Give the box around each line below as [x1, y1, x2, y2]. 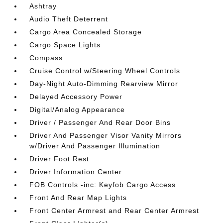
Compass [29, 54, 63, 62]
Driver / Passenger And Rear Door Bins [29, 118, 171, 126]
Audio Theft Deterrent [29, 15, 109, 23]
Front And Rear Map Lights [29, 194, 127, 202]
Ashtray [29, 2, 57, 10]
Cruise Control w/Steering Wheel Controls [29, 67, 181, 75]
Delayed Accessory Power [29, 93, 123, 101]
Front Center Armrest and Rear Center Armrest [29, 207, 200, 215]
